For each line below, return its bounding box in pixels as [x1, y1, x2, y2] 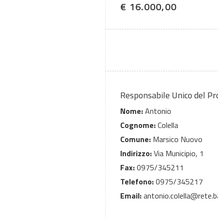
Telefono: [120, 176, 154, 188]
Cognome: [120, 119, 156, 131]
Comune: [120, 133, 151, 145]
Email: [120, 190, 142, 202]
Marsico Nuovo [151, 133, 202, 145]
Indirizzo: [120, 147, 152, 160]
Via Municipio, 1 [152, 147, 204, 160]
